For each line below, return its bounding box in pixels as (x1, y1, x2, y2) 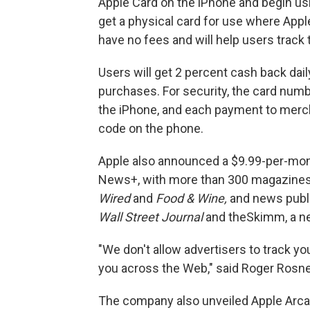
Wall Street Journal (98, 210, 206, 224)
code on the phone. (98, 121, 203, 136)
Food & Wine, (153, 191, 230, 206)
